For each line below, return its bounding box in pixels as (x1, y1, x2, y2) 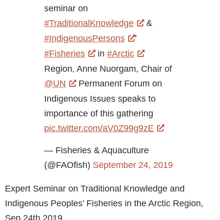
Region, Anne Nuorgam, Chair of (44, 63, 172, 74)
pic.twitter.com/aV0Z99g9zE (44, 123, 154, 133)
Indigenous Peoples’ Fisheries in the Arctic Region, (5, 198, 203, 209)
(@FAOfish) (44, 160, 93, 170)
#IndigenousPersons (44, 33, 125, 43)
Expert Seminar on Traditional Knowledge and (5, 184, 185, 194)
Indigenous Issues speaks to (44, 93, 156, 104)
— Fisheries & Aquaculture (44, 145, 149, 156)
